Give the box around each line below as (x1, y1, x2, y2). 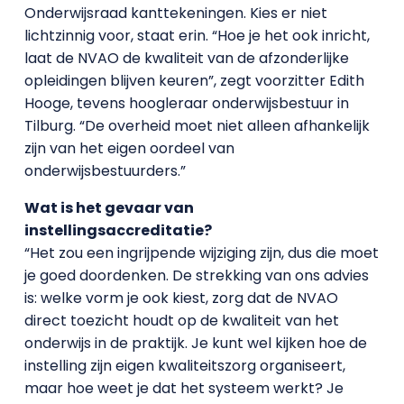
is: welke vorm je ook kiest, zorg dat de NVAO (23, 288, 338, 308)
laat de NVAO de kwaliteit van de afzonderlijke (23, 48, 349, 69)
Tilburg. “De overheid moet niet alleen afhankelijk (23, 115, 370, 136)
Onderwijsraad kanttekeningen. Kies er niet (23, 3, 327, 23)
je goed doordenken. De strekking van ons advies (23, 265, 369, 286)
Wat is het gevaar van (23, 197, 194, 218)
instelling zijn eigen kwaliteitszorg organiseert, (23, 355, 345, 376)
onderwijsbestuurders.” (23, 161, 186, 181)
